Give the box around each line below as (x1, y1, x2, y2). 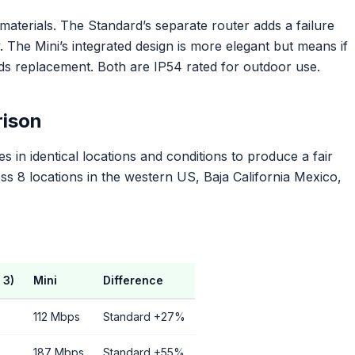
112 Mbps (33, 310, 80, 323)
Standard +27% (103, 310, 185, 323)
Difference (103, 273, 163, 287)
